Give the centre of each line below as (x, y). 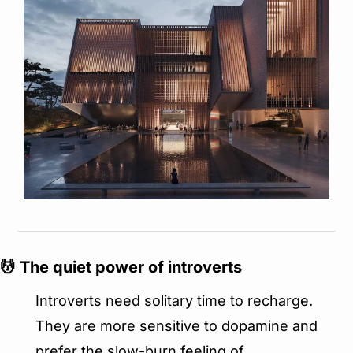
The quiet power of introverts (129, 267)
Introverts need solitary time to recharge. (174, 301)
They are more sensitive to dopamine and (176, 326)
